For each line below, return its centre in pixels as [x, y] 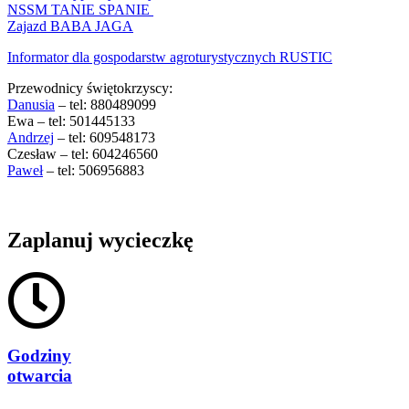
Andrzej [31, 137]
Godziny [39, 356]
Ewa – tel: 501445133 [71, 121]
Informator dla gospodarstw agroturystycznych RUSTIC [170, 57]
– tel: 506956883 [94, 170]
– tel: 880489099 [105, 104]
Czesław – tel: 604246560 [83, 153]
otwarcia [40, 376]
